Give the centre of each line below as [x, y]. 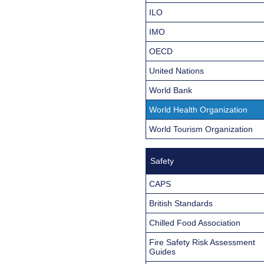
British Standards [181, 203]
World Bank [171, 90]
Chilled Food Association [195, 222]
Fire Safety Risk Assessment [202, 242]
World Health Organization [198, 109]
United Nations [176, 70]
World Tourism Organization [201, 129]
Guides [162, 251]
